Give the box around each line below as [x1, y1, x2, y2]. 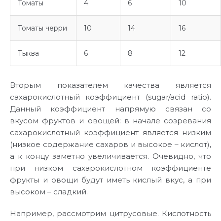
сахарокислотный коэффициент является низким [10, 128, 211, 138]
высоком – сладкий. [10, 187, 88, 197]
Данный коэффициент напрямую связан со [10, 104, 211, 114]
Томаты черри [18, 24, 67, 33]
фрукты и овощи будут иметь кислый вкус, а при [10, 175, 211, 185]
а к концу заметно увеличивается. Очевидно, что [10, 151, 211, 161]
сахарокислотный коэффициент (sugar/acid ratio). [10, 92, 211, 102]
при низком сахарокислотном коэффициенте [10, 163, 211, 173]
